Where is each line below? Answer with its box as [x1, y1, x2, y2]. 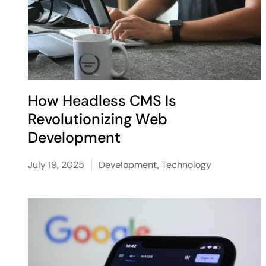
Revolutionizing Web [28, 109, 168, 129]
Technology [161, 159, 212, 171]
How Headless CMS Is [28, 91, 177, 110]
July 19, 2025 [28, 159, 85, 171]
